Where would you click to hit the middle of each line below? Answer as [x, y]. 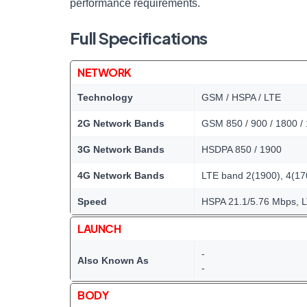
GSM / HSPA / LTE [241, 97]
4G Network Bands [121, 175]
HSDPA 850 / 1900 [242, 149]
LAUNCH [99, 229]
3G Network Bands [121, 149]
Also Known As [113, 260]
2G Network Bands [121, 123]
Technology [105, 97]
